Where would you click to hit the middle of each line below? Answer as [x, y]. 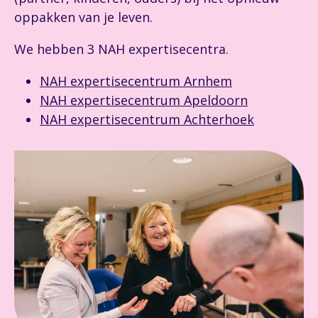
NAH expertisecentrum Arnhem [136, 81]
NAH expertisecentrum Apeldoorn [144, 100]
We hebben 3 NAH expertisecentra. [121, 49]
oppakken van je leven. [83, 17]
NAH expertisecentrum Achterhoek [147, 119]
